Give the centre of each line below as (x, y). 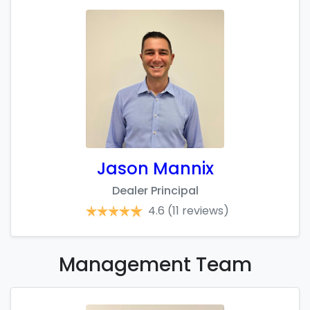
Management (125, 265)
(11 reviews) (199, 211)
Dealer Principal (155, 191)
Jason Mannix (155, 168)
